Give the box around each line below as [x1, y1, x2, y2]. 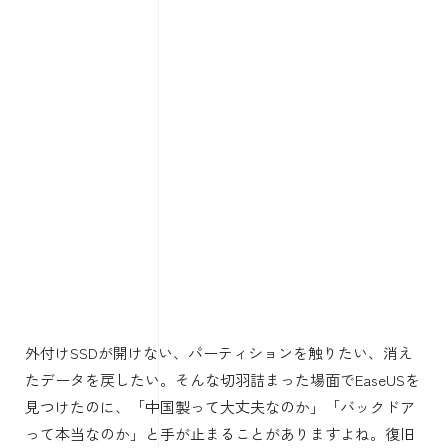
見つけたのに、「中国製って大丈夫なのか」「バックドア [25, 395, 415, 417]
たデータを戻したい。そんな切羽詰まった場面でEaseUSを [25, 368, 420, 390]
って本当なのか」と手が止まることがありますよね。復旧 [25, 422, 415, 444]
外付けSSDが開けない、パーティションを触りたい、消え [25, 341, 413, 363]
